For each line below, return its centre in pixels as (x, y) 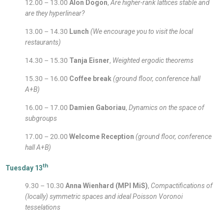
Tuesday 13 (24, 168)
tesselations (43, 207)
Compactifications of (182, 185)
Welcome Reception (102, 137)
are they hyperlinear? (55, 14)
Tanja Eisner (90, 61)
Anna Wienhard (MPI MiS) (107, 185)
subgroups (41, 119)
